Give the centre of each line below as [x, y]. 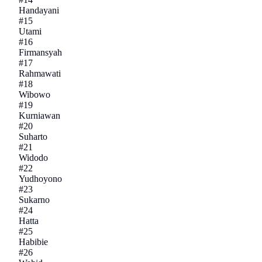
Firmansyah [40, 53]
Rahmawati [40, 74]
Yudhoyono [40, 179]
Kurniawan [39, 116]
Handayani [39, 11]
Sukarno [34, 200]
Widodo [33, 158]
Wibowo [35, 95]
